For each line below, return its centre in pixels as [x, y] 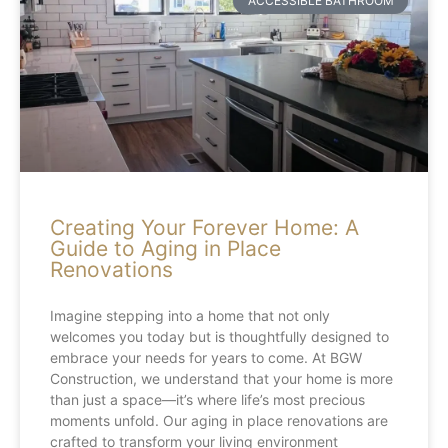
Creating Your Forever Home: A [204, 227]
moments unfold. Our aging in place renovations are [219, 420]
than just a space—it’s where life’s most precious [207, 399]
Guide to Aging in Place [165, 248]
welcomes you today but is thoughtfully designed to [219, 336]
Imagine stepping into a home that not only [190, 315]
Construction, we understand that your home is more [221, 378]
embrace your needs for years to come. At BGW [206, 357]
